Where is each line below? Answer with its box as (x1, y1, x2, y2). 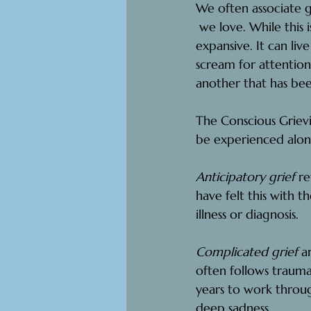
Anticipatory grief (196, 168, 295, 185)
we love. (196, 18, 246, 35)
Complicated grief (196, 243, 298, 260)
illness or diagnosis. (196, 205, 299, 222)
